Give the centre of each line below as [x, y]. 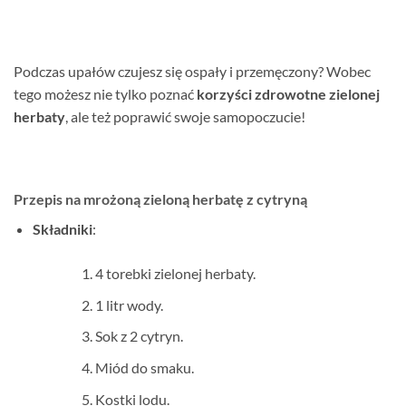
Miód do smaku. [144, 367]
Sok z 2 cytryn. [139, 336]
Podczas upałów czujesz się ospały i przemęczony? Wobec [192, 71]
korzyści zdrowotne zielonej [288, 93]
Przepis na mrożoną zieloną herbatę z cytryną [160, 199]
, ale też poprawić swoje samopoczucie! [185, 116]
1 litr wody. [129, 304]
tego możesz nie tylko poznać [105, 93]
